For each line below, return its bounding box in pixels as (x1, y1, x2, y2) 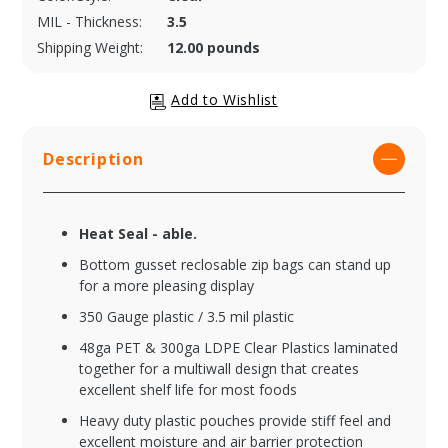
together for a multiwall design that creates (79, 359, 359, 379)
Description (43, 148, 144, 171)
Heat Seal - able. (79, 224, 197, 244)
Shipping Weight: (37, 38, 143, 58)
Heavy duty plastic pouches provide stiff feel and (79, 411, 391, 431)
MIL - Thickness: (37, 12, 142, 32)
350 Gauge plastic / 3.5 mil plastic (79, 307, 294, 327)
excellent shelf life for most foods (79, 380, 297, 400)
